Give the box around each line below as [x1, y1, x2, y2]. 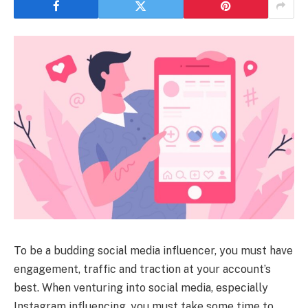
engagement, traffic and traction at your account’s [14, 262, 271, 276]
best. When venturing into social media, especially [14, 280, 268, 294]
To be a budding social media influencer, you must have [14, 243, 293, 257]
